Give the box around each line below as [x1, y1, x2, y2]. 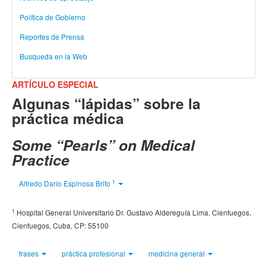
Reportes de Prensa [20, 31, 84, 42]
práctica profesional [62, 248, 127, 258]
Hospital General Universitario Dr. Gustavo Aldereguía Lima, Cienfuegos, [15, 207, 251, 217]
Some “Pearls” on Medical [12, 134, 195, 156]
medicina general [148, 248, 207, 258]
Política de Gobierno [20, 12, 85, 22]
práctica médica [12, 107, 124, 129]
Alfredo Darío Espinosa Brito [19, 178, 112, 188]
